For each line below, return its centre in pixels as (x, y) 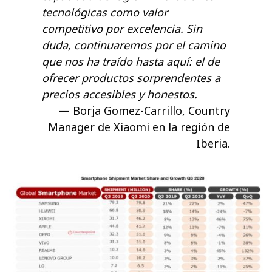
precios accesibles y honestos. (120, 94)
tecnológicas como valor (105, 12)
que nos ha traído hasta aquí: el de (131, 61)
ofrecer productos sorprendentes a (131, 77)
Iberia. (213, 143)
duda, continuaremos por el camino (134, 45)
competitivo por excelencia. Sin (122, 28)
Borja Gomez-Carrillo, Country (151, 110)
